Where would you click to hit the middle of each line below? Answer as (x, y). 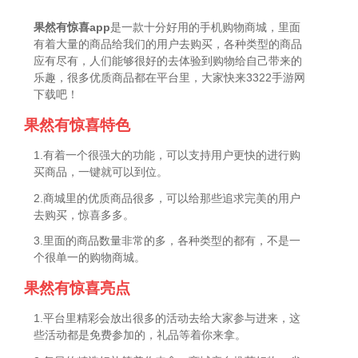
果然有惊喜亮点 (78, 288)
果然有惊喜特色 (78, 125)
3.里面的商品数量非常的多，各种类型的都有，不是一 (167, 241)
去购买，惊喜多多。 (84, 215)
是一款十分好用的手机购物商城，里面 (206, 27)
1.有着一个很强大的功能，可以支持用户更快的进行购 (167, 155)
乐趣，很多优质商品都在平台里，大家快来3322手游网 (170, 77)
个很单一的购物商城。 (90, 258)
